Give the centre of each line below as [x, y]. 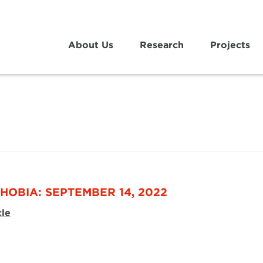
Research [161, 44]
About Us [90, 44]
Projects [230, 44]
